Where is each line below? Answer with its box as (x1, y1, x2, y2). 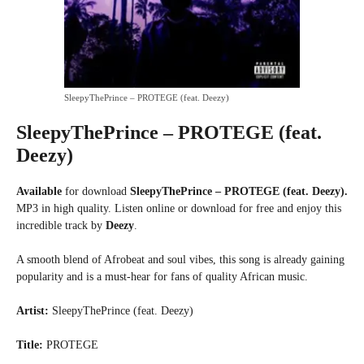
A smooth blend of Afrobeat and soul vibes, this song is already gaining (16, 253, 344, 266)
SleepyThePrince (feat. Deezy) (49, 305, 193, 317)
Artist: (16, 305, 49, 317)
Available (16, 185, 62, 197)
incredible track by (16, 219, 102, 232)
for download (62, 185, 127, 197)
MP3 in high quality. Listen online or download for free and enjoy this (16, 202, 341, 214)
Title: (16, 339, 43, 351)
